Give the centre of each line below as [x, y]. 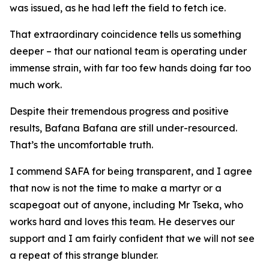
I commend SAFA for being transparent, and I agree [131, 171]
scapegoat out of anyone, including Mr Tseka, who [126, 205]
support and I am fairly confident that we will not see [132, 238]
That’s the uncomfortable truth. [81, 145]
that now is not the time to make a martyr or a [116, 188]
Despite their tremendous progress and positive [119, 111]
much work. [36, 85]
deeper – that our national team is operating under [128, 51]
